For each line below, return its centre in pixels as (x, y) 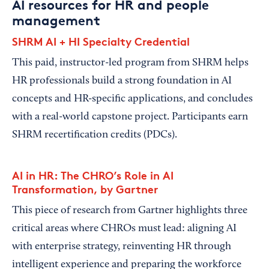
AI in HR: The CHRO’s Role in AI (93, 175)
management (56, 20)
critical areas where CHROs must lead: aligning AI (124, 228)
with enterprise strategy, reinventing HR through (122, 246)
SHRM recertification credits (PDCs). (95, 135)
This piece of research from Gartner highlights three (130, 210)
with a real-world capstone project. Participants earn (130, 117)
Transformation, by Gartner (85, 189)
